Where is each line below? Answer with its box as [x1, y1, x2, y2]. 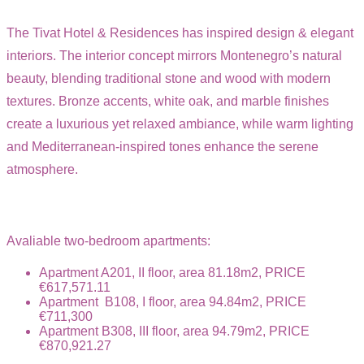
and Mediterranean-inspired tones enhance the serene [6, 139, 318, 154]
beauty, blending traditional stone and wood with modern [6, 71, 331, 85]
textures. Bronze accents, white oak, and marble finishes [6, 93, 329, 108]
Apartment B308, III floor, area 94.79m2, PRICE [39, 323, 310, 338]
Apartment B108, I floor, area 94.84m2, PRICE [39, 294, 306, 309]
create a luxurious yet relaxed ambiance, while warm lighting [6, 116, 353, 131]
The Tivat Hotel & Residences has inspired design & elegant [6, 25, 353, 40]
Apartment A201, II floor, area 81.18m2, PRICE [39, 265, 305, 279]
